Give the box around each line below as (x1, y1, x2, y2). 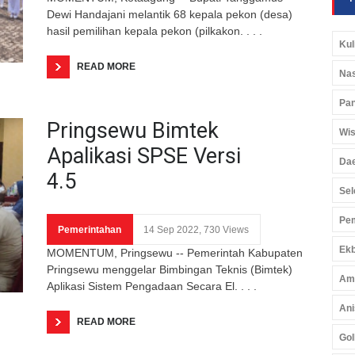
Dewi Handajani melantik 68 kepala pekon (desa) (47, 7, 292, 21)
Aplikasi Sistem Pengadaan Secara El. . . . (47, 279, 257, 292)
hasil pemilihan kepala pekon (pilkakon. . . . (47, 24, 262, 37)
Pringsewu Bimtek (47, 117, 219, 143)
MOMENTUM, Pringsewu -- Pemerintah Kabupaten (47, 246, 303, 259)
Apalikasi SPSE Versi (47, 143, 241, 169)
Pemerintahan (58, 223, 121, 235)
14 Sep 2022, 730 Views (143, 223, 249, 235)
